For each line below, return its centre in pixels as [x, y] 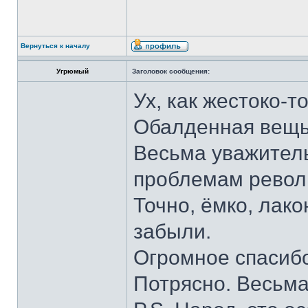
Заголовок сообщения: [171, 71]
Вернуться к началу [55, 46]
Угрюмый [72, 71]
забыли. [172, 231]
